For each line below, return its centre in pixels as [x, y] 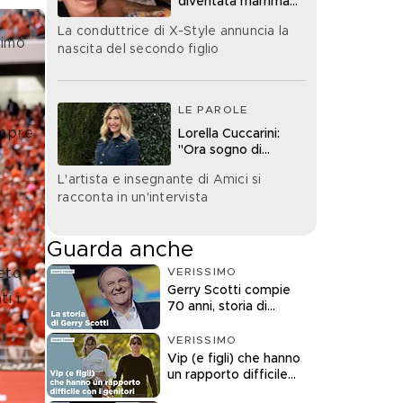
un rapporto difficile [228, 375]
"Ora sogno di [220, 150]
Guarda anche [120, 250]
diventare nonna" [230, 166]
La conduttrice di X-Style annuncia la [174, 31]
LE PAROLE [213, 109]
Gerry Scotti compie [229, 290]
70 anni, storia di [217, 306]
